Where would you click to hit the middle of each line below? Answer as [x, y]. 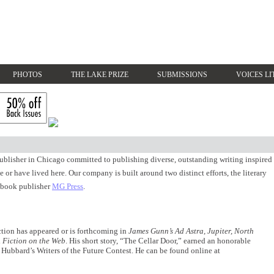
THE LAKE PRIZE [100, 75]
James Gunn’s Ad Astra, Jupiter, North [191, 231]
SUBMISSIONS [182, 75]
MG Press [68, 186]
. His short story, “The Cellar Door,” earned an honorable [158, 241]
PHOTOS [28, 75]
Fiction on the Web [34, 241]
